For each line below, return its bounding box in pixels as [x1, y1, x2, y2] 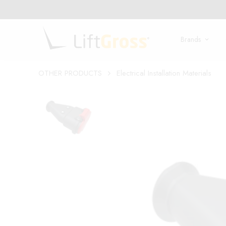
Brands [180, 34, 201, 44]
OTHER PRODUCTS [38, 68, 102, 79]
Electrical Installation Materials [117, 68, 211, 79]
